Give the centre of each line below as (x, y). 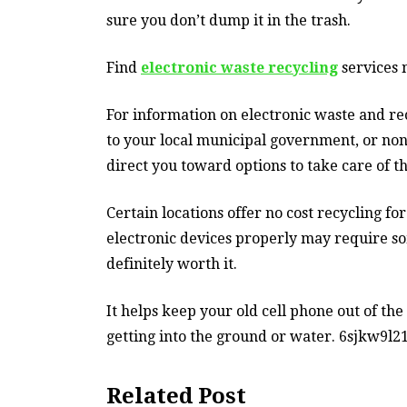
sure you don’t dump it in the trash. (228, 20)
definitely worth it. (172, 263)
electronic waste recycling (239, 67)
